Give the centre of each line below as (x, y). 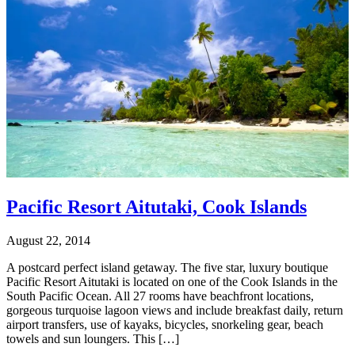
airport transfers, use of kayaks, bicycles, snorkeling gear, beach (165, 324)
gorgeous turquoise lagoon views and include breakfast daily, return (175, 310)
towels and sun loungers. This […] (93, 339)
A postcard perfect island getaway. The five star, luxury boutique (167, 267)
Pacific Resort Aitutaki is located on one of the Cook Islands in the (172, 282)
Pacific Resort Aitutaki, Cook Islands (157, 207)
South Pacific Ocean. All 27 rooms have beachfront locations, (160, 296)
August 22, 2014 (48, 240)
